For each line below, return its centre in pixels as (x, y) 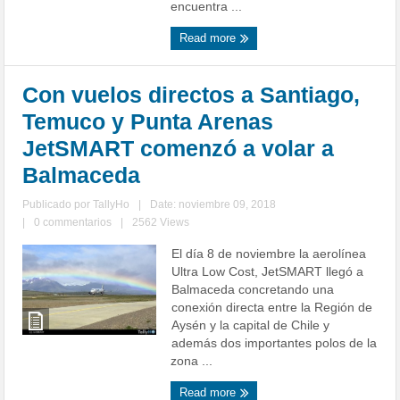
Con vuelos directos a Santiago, (192, 95)
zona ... (192, 361)
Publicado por (58, 205)
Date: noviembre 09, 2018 (213, 205)
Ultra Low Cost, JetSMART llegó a (268, 272)
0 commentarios (73, 223)
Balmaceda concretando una (253, 290)
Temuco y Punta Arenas (148, 122)
